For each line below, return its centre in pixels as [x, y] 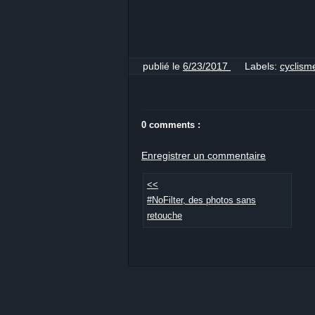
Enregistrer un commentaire [204, 155]
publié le [163, 66]
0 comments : [171, 124]
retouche [165, 216]
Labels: [262, 66]
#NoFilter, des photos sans [201, 200]
